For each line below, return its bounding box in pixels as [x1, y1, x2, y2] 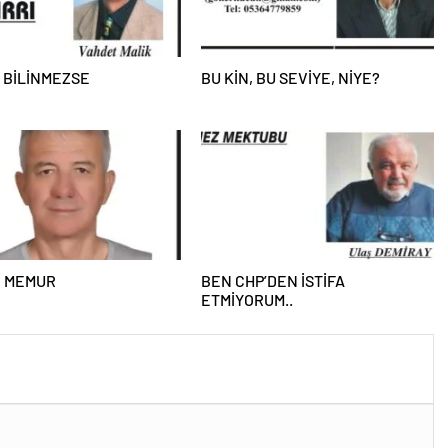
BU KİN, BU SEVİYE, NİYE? [200, 68, 380, 88]
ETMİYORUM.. [200, 290, 293, 310]
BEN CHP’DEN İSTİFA [200, 271, 345, 291]
